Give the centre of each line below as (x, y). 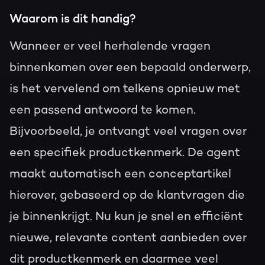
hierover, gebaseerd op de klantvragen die (127, 195)
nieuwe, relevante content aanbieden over (128, 237)
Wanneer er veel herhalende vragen (110, 46)
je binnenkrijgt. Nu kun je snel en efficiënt (126, 216)
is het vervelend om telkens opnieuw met (125, 88)
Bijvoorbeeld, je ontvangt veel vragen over (128, 131)
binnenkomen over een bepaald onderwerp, (130, 67)
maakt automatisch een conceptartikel (120, 174)
